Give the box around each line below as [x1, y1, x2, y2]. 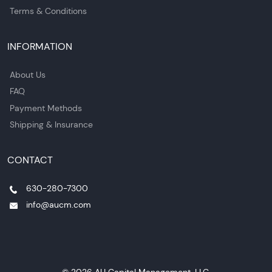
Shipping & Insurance [10, 119, 93, 131]
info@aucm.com [25, 199, 91, 211]
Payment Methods [10, 102, 83, 114]
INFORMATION [7, 40, 72, 52]
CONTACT [7, 154, 53, 166]
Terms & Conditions [10, 5, 87, 16]
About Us [10, 69, 46, 80]
